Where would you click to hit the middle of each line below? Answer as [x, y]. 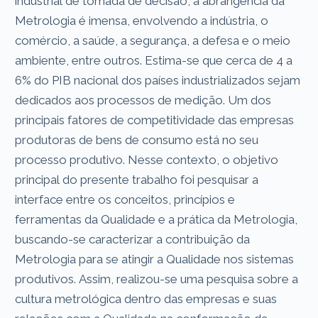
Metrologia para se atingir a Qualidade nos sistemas [155, 259]
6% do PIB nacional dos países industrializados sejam [158, 80]
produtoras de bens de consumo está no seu [137, 139]
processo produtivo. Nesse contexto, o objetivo [147, 159]
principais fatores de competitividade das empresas [155, 120]
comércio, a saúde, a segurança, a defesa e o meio [153, 40]
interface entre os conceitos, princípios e [125, 199]
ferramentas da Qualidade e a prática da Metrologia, [157, 219]
